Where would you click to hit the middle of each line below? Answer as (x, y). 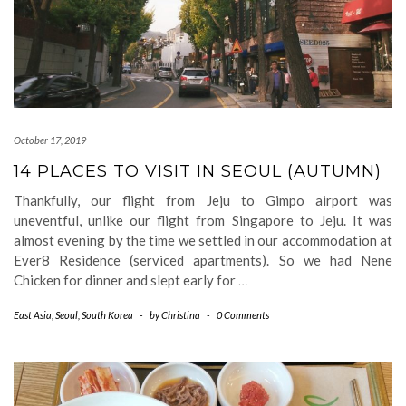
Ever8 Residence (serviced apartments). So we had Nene (203, 260)
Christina (181, 315)
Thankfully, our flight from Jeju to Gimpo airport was (203, 200)
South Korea (107, 315)
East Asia (33, 315)
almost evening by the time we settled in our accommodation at (203, 240)
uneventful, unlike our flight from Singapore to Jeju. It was (203, 220)
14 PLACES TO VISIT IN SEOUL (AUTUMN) (198, 171)
